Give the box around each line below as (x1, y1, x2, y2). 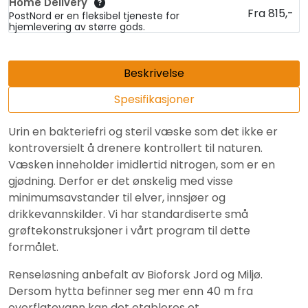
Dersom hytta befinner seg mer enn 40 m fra (8, 283, 253, 299)
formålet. (8, 239, 58, 255)
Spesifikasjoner (113, 91, 195, 107)
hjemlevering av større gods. (9, 19, 145, 34)
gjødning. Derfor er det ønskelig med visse (8, 173, 233, 189)
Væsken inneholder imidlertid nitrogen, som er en (8, 156, 275, 173)
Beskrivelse (124, 65, 184, 81)
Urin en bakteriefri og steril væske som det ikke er (8, 123, 278, 140)
